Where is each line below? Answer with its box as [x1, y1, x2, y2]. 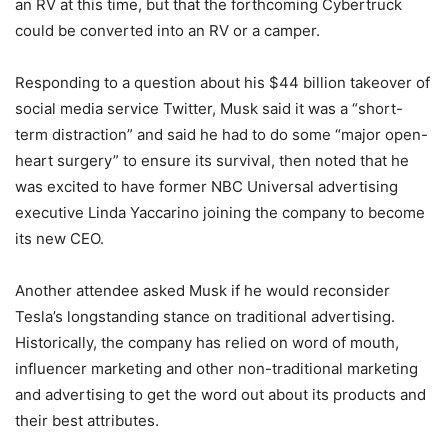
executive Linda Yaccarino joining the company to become [15, 203, 425, 222]
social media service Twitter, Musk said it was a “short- [15, 99, 403, 118]
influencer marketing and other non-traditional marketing [15, 359, 418, 378]
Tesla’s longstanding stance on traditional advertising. [15, 307, 395, 326]
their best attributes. [15, 411, 159, 430]
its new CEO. [15, 229, 104, 248]
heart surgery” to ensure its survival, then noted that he [15, 151, 409, 170]
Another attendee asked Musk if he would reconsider [15, 281, 390, 300]
